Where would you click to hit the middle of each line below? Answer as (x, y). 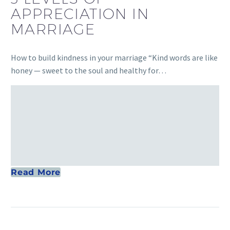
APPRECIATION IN (80, 14)
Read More (36, 172)
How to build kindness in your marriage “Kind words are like (114, 58)
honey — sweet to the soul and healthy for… (89, 71)
